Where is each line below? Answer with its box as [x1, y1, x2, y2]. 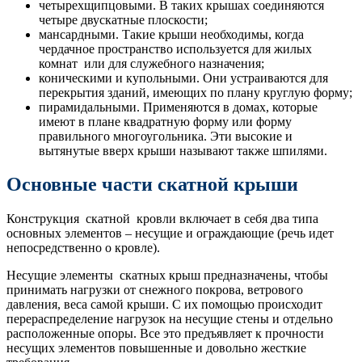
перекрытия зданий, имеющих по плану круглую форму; [39, 85, 352, 99]
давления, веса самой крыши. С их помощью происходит [6, 297, 322, 312]
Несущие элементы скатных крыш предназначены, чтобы [6, 268, 328, 283]
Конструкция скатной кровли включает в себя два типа [6, 212, 318, 226]
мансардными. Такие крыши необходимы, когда [39, 27, 304, 41]
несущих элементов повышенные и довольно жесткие [6, 341, 306, 356]
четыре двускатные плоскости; [39, 12, 208, 27]
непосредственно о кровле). [6, 241, 160, 255]
